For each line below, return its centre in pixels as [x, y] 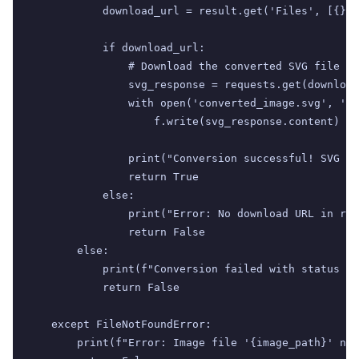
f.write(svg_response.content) [183, 122]
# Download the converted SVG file [183, 67]
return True [112, 177]
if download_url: [115, 48]
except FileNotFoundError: [119, 325]
